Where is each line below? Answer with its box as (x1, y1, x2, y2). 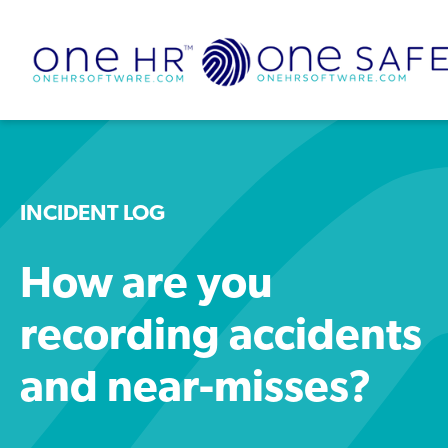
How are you (20, 264, 272, 308)
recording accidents (20, 316, 422, 360)
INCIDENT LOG (20, 203, 165, 226)
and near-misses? (20, 368, 372, 412)
